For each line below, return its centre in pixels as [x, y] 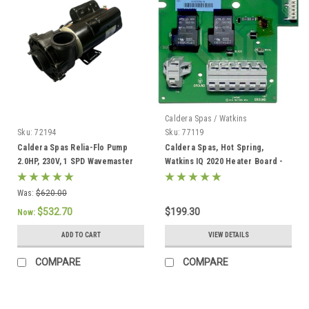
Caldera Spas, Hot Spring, [215, 147]
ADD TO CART [81, 235]
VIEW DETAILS [228, 235]
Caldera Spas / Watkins [206, 118]
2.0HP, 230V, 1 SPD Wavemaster [76, 161]
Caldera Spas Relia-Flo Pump [72, 147]
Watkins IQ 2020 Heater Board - [224, 161]
